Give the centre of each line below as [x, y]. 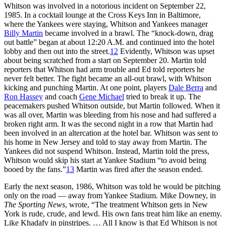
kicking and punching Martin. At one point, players [86, 87]
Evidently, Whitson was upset [166, 51]
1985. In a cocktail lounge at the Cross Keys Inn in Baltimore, [102, 15]
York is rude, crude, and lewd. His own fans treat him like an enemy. [113, 213]
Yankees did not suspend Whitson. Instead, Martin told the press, [107, 151]
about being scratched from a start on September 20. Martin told [105, 60]
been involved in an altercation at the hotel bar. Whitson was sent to [111, 133]
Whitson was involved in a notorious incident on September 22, [105, 6]
